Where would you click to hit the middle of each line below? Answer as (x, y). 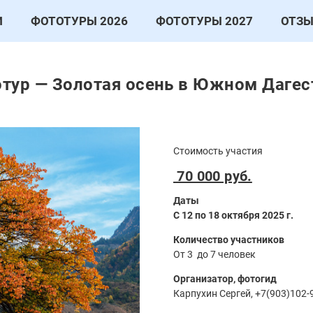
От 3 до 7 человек (217, 255)
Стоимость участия (218, 151)
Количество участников (229, 240)
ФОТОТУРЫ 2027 (204, 21)
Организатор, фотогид (225, 279)
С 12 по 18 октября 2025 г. (233, 216)
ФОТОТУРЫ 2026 (79, 21)
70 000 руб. (213, 176)
